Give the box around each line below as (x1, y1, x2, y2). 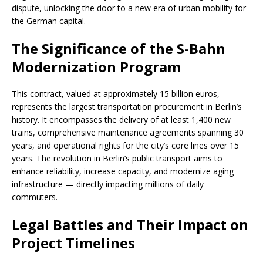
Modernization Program (12, 57, 181, 77)
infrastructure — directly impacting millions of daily (12, 178, 204, 190)
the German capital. (12, 15, 86, 27)
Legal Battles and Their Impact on (12, 215, 248, 235)
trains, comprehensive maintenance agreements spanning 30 (12, 127, 244, 139)
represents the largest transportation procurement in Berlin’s (12, 101, 242, 113)
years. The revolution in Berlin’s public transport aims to (12, 153, 222, 164)
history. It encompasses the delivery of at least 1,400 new (12, 114, 231, 126)
